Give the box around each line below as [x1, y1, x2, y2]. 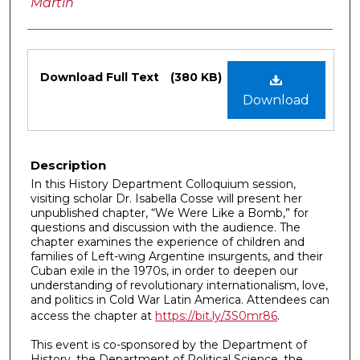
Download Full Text [40, 69, 162, 84]
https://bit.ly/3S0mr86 [155, 308, 277, 323]
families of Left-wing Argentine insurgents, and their [31, 248, 323, 264]
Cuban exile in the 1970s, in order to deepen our [31, 263, 298, 278]
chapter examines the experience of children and [31, 234, 305, 249]
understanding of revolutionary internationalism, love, [31, 277, 328, 292]
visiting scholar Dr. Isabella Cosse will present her [31, 190, 302, 206]
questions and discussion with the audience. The [31, 219, 301, 235]
